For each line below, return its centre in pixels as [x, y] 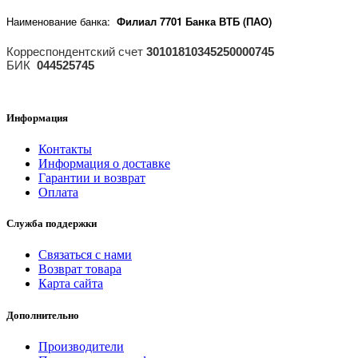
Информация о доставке [104, 164]
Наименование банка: [62, 21]
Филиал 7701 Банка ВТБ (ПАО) [194, 21]
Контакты [65, 149]
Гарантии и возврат [92, 178]
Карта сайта [71, 284]
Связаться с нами [85, 255]
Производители [81, 346]
